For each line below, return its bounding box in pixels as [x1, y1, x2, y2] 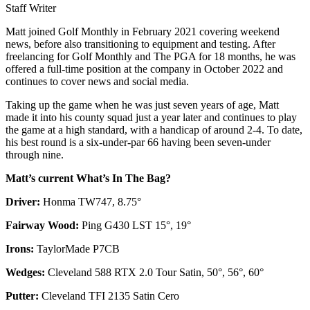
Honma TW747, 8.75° [40, 195, 141, 208]
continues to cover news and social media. [6, 75, 189, 87]
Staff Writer [6, 1, 56, 14]
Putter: [6, 289, 39, 302]
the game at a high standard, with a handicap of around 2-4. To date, [6, 123, 302, 136]
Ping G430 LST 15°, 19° [79, 219, 191, 231]
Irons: [6, 242, 34, 255]
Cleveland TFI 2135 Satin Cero [39, 289, 179, 302]
